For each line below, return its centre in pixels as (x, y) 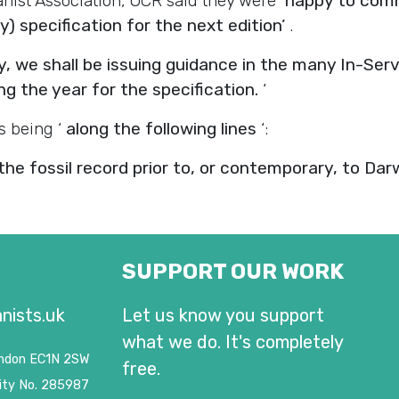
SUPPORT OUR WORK (233, 271)
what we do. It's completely (232, 342)
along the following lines (161, 128)
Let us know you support (223, 315)
